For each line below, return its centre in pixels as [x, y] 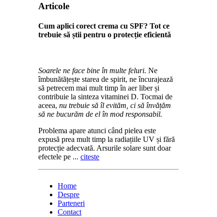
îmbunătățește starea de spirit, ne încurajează [106, 79]
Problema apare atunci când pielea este [97, 130]
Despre [69, 194]
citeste [90, 156]
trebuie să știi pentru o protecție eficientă [105, 35]
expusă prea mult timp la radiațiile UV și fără [107, 139]
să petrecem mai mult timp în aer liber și [99, 88]
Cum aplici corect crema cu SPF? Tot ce [104, 26]
